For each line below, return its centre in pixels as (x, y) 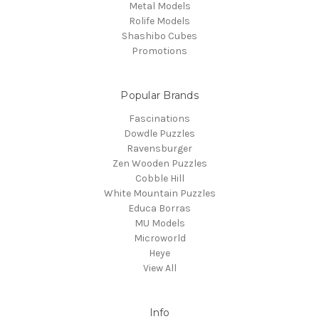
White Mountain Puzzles (159, 194)
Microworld (159, 239)
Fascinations (159, 119)
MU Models (159, 224)
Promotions (159, 51)
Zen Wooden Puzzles (159, 164)
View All (159, 268)
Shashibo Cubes (159, 36)
